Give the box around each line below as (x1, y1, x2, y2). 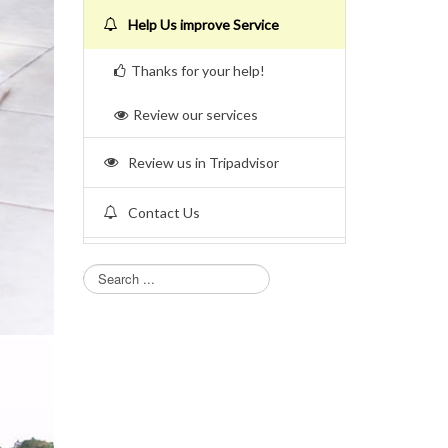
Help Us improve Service (127, 16, 279, 33)
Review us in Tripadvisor (127, 154, 279, 171)
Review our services (132, 106, 258, 123)
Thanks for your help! (130, 62, 265, 79)
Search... (82, 266, 131, 282)
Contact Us (127, 204, 200, 221)
